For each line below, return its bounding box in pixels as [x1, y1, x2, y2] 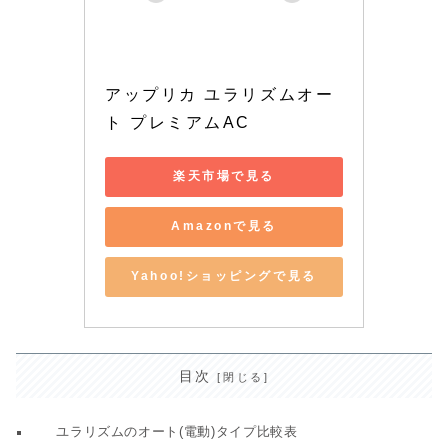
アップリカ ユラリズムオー [105, 85, 335, 103]
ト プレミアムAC [105, 113, 252, 131]
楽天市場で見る [173, 169, 275, 184]
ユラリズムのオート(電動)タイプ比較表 [56, 424, 298, 439]
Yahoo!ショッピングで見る [131, 269, 317, 284]
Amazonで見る [170, 219, 278, 234]
